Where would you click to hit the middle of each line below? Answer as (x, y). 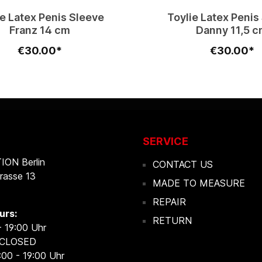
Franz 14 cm (39, 30)
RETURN (172, 220)
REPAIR (169, 202)
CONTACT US (183, 164)
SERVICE (166, 141)
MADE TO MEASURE (199, 183)
